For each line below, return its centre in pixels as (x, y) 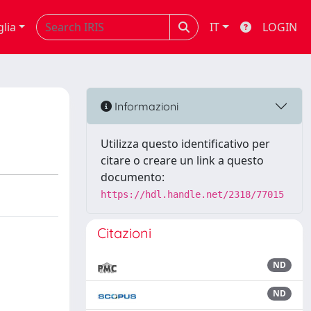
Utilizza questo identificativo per (185, 144)
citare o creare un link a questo (182, 160)
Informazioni (145, 106)
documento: (133, 177)
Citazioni (124, 233)
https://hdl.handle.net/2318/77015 (192, 194)
